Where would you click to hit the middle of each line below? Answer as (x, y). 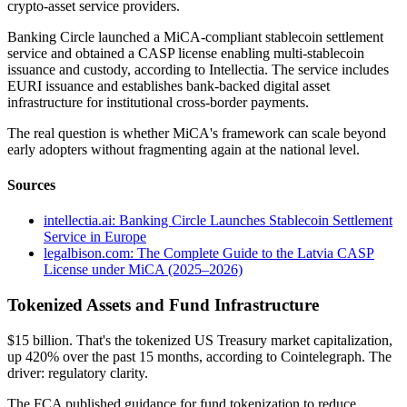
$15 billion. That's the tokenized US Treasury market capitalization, (200, 340)
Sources (31, 184)
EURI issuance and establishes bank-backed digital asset (169, 85)
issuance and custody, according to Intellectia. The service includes (198, 69)
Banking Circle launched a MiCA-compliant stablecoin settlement (195, 36)
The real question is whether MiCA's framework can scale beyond (197, 133)
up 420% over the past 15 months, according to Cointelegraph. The (199, 356)
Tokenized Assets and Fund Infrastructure (163, 304)
